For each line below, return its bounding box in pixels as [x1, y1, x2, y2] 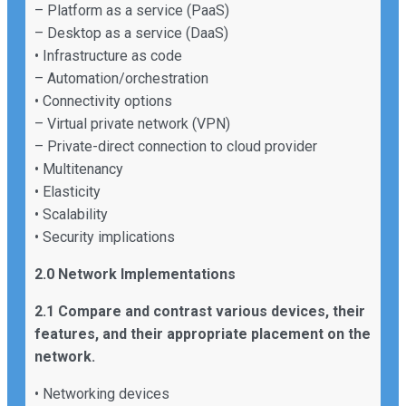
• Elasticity [34, 182, 101, 200]
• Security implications [34, 227, 175, 246]
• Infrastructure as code [34, 46, 182, 64]
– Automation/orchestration [34, 69, 208, 87]
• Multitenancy [34, 159, 123, 178]
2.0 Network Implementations [34, 265, 236, 283]
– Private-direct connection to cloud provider [34, 137, 317, 155]
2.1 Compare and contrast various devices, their [34, 302, 365, 320]
